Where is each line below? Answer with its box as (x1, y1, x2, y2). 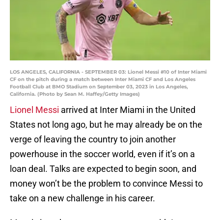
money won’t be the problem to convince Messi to (10, 178, 203, 189)
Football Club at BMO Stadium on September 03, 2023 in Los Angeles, (10, 83, 188, 90)
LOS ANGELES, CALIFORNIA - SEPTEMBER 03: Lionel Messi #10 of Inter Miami (10, 69, 207, 76)
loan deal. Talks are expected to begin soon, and (10, 164, 196, 174)
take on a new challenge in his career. (10, 193, 155, 204)
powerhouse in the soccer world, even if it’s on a (10, 149, 195, 160)
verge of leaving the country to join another (10, 134, 176, 145)
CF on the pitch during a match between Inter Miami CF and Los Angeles (10, 76, 195, 83)
